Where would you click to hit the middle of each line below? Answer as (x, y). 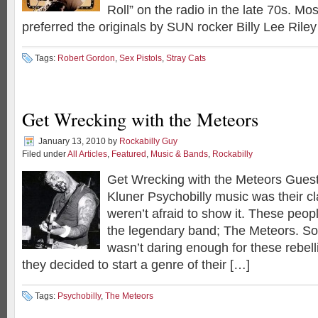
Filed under (45, 154)
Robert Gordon (86, 58)
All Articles (87, 154)
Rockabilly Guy (148, 141)
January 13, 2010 (72, 141)
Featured (129, 154)
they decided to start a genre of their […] (136, 265)
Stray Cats (186, 58)
